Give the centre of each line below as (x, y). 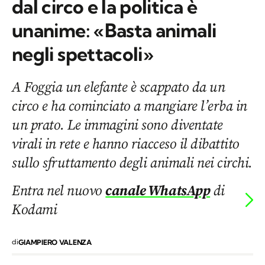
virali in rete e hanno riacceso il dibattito (126, 144)
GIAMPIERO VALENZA (55, 243)
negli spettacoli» (83, 54)
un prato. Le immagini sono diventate (117, 125)
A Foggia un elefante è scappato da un (119, 87)
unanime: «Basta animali (114, 30)
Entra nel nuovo (59, 190)
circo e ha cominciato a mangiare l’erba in (130, 106)
